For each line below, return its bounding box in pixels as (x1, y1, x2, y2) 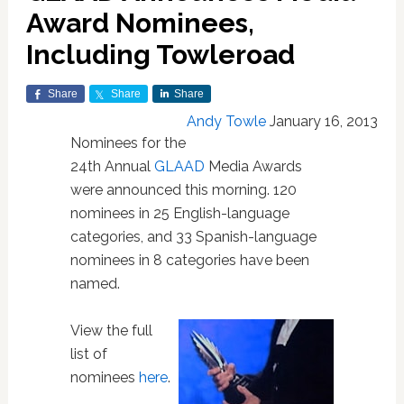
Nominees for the (69, 134, 186, 151)
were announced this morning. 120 (69, 181, 297, 198)
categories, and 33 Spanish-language (69, 228, 317, 245)
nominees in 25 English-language (69, 205, 289, 222)
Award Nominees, (25, 7, 254, 39)
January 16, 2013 (270, 113, 379, 130)
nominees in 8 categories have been (69, 252, 309, 269)
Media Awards (204, 158, 302, 175)
